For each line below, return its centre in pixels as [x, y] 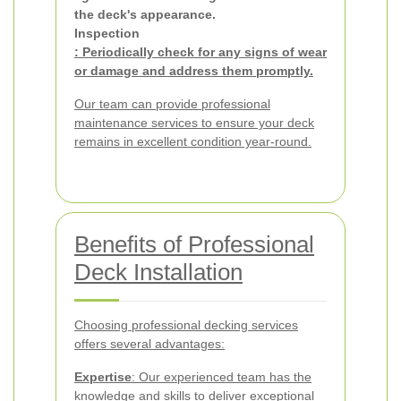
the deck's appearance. [145, 14]
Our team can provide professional [172, 104]
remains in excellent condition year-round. [193, 141]
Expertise [103, 377]
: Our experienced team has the [222, 377]
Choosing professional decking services [186, 325]
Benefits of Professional [194, 244]
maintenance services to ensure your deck [194, 123]
